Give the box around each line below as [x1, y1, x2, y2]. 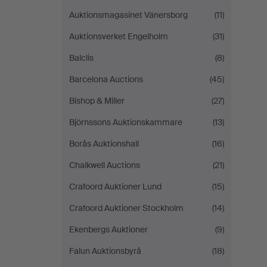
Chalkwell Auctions [69, 160, 140, 170]
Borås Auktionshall [69, 138, 139, 149]
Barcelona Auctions [69, 74, 143, 85]
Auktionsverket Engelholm [69, 31, 168, 42]
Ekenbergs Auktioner [69, 224, 148, 235]
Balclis [69, 52, 94, 63]
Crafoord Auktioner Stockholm [69, 203, 184, 213]
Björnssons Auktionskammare [69, 117, 182, 128]
